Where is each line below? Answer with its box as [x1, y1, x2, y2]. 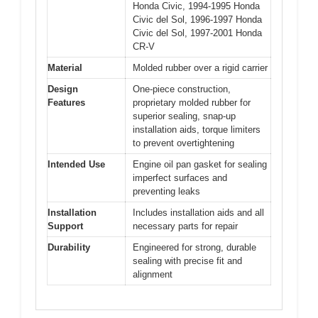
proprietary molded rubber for [133, 97, 251, 108]
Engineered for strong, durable [133, 241, 256, 253]
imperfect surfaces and [133, 172, 227, 183]
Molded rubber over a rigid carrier [133, 62, 268, 73]
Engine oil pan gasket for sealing [133, 158, 267, 170]
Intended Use [48, 158, 105, 170]
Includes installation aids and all [133, 207, 264, 218]
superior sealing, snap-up [133, 110, 236, 121]
